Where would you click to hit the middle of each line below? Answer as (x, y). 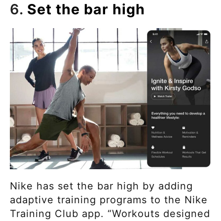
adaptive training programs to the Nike (109, 200)
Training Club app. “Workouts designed (110, 214)
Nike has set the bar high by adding (101, 186)
